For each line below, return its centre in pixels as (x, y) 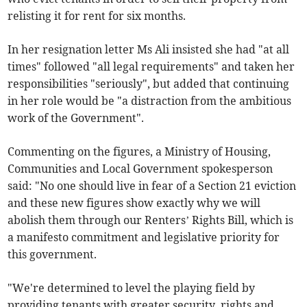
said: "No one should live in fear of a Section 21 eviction (152, 186)
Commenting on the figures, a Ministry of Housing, (139, 152)
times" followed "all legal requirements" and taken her (151, 67)
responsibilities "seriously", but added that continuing (149, 84)
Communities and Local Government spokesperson (140, 169)
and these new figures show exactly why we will (134, 203)
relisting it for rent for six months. (97, 16)
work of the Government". (76, 118)
